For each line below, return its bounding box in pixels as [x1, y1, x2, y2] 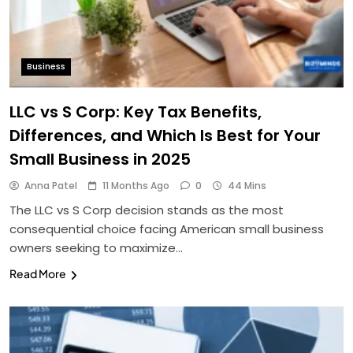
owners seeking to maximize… [9, 240, 183, 257]
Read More [9, 266, 66, 281]
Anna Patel [24, 179, 77, 193]
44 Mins [228, 179, 266, 193]
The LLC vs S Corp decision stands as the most [9, 202, 284, 219]
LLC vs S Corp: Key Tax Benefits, [9, 101, 262, 124]
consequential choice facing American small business [9, 221, 324, 238]
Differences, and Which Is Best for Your [9, 124, 321, 147]
